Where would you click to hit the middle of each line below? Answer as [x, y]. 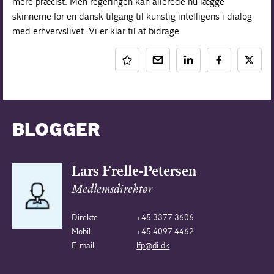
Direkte [84, 217]
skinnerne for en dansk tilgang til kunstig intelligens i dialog [132, 16]
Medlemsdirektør [112, 190]
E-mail [83, 246]
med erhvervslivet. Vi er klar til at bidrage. [98, 31]
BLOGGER [56, 131]
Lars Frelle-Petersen [134, 171]
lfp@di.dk [153, 246]
